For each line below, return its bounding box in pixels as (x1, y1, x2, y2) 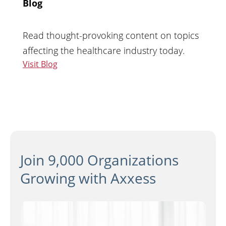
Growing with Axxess (20, 168, 156, 188)
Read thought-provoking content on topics (23, 29, 199, 42)
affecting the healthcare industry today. (23, 44, 185, 57)
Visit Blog (23, 59, 58, 70)
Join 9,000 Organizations (20, 150, 179, 170)
